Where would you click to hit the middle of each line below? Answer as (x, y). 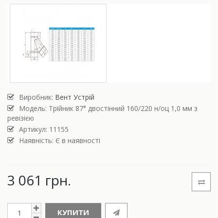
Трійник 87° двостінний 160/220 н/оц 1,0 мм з (123, 109)
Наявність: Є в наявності (60, 141)
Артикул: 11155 (44, 129)
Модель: (34, 109)
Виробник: (37, 97)
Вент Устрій (75, 97)
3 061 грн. (39, 180)
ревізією (21, 118)
